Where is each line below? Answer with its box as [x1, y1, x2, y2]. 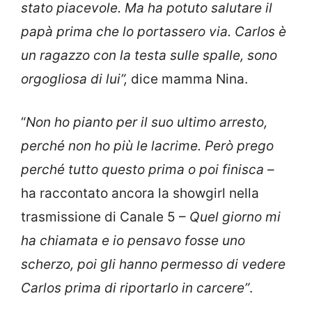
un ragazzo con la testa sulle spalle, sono [21, 47, 277, 63]
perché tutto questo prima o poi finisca [21, 162, 264, 178]
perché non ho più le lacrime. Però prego [21, 138, 274, 155]
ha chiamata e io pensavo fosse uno [21, 233, 245, 249]
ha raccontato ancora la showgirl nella [21, 185, 259, 202]
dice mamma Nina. [131, 70, 248, 87]
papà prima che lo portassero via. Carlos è [21, 23, 286, 40]
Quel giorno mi [189, 209, 281, 226]
